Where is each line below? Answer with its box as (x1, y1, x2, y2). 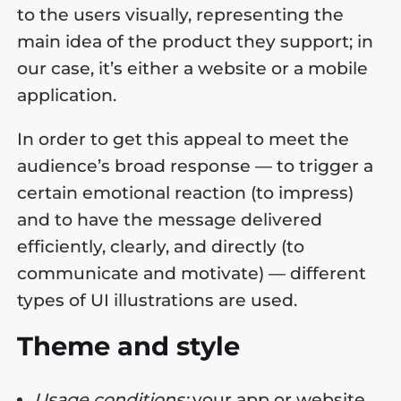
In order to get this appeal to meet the (17, 128, 350, 149)
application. (17, 84, 117, 106)
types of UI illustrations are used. (17, 289, 298, 311)
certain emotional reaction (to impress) (17, 182, 354, 203)
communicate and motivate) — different (17, 262, 367, 284)
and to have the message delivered (17, 209, 323, 230)
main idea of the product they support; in (17, 30, 374, 52)
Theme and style (17, 329, 241, 362)
